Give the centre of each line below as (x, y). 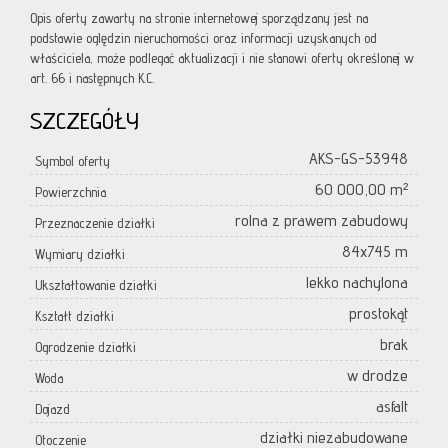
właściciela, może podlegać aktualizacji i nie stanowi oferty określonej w (222, 58)
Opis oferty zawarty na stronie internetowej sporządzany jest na (199, 18)
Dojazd (52, 409)
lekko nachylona (357, 283)
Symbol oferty (72, 161)
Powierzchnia (70, 192)
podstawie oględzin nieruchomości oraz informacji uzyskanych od (203, 38)
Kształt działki (74, 316)
